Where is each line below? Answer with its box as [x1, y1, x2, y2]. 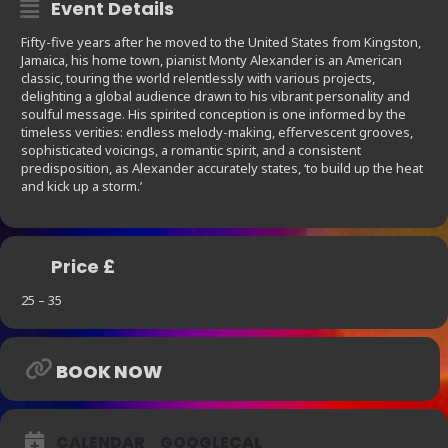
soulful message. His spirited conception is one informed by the [21, 105, 406, 124]
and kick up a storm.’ [21, 177, 142, 196]
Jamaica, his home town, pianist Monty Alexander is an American [21, 51, 402, 70]
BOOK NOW [56, 359, 162, 385]
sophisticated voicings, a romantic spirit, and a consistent [21, 141, 361, 160]
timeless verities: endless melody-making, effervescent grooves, [21, 123, 413, 142]
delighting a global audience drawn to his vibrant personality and [21, 87, 410, 106]
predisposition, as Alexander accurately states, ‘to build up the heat [21, 159, 423, 178]
